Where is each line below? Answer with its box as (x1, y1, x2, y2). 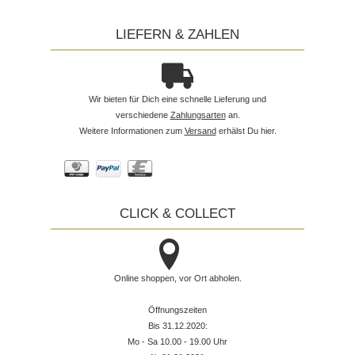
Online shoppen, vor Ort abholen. (113, 273, 242, 283)
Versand (184, 125, 216, 136)
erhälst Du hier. (216, 125, 277, 136)
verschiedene (115, 109, 170, 120)
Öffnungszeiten (148, 304, 207, 315)
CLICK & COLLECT (120, 205, 235, 221)
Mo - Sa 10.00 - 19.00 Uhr (128, 336, 227, 346)
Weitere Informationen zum (78, 125, 185, 136)
